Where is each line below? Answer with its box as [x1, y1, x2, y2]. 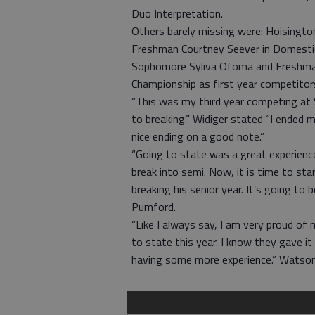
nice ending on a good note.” [131, 128, 264, 145]
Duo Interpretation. [131, 5, 223, 22]
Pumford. [131, 198, 176, 215]
